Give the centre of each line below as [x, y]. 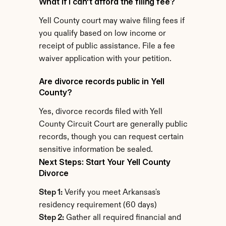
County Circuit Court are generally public [113, 125]
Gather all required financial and [122, 218]
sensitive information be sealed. [96, 150]
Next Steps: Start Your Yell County [105, 162]
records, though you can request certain [111, 137]
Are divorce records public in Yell [102, 81]
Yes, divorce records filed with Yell [100, 112]
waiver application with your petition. [105, 59]
